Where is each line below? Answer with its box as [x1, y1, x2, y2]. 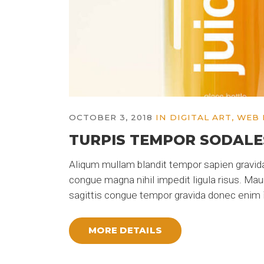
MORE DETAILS [88, 225, 163, 236]
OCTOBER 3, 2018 [69, 112, 153, 122]
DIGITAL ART [170, 112, 232, 122]
